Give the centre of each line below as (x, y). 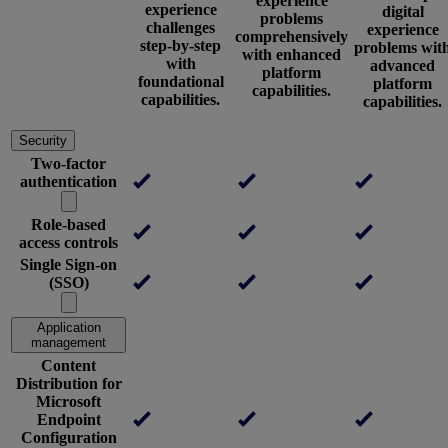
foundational (180, 81)
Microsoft (68, 402)
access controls (68, 243)
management (68, 343)
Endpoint (68, 420)
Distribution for (68, 384)
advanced (402, 65)
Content (68, 366)
